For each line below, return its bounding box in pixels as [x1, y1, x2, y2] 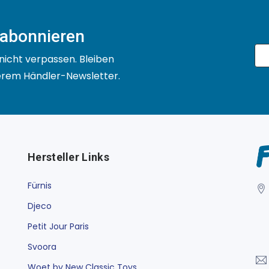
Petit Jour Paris [28, 220, 89, 232]
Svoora [28, 240, 56, 253]
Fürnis [28, 179, 52, 192]
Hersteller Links [28, 150, 109, 163]
